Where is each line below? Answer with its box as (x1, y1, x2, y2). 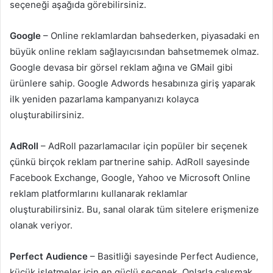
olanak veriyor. (10, 219, 73, 232)
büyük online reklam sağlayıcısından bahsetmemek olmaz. (10, 46, 259, 58)
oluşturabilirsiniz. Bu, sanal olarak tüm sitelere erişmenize (10, 204, 259, 216)
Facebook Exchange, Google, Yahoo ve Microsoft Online (10, 172, 250, 184)
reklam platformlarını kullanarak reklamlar (10, 188, 188, 200)
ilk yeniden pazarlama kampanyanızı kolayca (10, 93, 199, 105)
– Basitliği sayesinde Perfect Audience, (88, 250, 258, 263)
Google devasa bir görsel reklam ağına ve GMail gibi (10, 62, 233, 74)
